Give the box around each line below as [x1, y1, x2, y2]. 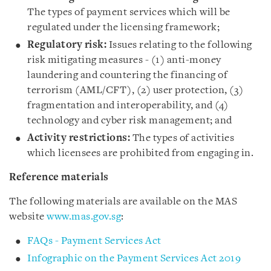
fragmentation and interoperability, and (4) [27, 100, 229, 111]
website [9, 212, 47, 222]
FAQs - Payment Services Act [27, 236, 162, 246]
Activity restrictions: [27, 133, 130, 143]
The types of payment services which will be [27, 7, 230, 18]
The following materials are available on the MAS [9, 197, 237, 207]
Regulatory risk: [27, 40, 109, 50]
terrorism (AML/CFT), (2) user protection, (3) [27, 85, 244, 96]
